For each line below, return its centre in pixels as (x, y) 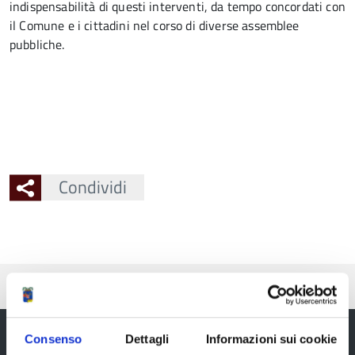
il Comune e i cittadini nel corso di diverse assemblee (155, 25)
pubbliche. (37, 44)
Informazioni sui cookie (271, 338)
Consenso (53, 338)
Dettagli (147, 338)
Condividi (92, 187)
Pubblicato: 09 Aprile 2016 (72, 286)
